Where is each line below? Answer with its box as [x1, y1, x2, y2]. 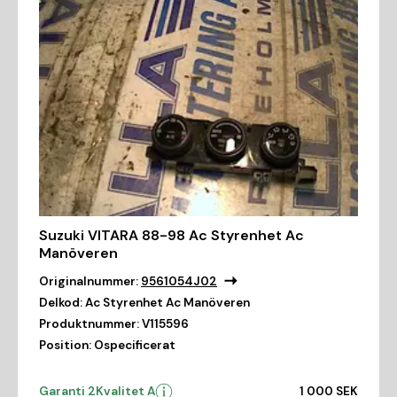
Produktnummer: [39, 316, 139, 331]
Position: [39, 338, 91, 353]
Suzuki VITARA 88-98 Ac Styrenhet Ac [39, 226, 304, 245]
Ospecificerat [94, 338, 175, 353]
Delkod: [39, 295, 82, 310]
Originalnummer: [39, 274, 138, 289]
